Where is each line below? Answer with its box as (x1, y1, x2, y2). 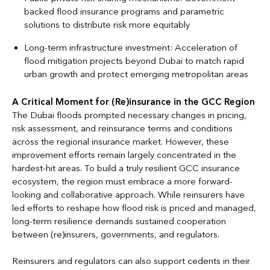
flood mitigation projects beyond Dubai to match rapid (24, 55, 244, 67)
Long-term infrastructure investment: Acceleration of (24, 42, 237, 54)
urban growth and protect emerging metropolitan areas (24, 69, 248, 80)
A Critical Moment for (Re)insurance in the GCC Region (12, 96, 255, 108)
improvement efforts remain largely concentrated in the (12, 149, 236, 161)
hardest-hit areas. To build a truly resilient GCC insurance (12, 163, 240, 174)
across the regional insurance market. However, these (12, 136, 229, 148)
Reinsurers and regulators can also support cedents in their (12, 256, 250, 267)
